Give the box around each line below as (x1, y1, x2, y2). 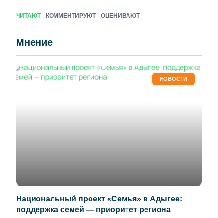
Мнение (16, 37, 53, 48)
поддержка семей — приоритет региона (16, 205, 171, 214)
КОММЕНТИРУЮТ (46, 12, 96, 19)
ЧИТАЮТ (16, 12, 41, 19)
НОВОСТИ (160, 76, 187, 82)
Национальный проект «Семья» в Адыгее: (16, 195, 182, 203)
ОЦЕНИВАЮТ (101, 12, 140, 19)
